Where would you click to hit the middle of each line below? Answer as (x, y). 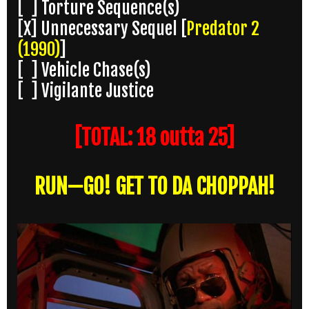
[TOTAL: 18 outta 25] (154, 138)
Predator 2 (223, 29)
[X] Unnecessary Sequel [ (102, 29)
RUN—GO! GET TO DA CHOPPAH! (154, 187)
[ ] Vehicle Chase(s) (84, 70)
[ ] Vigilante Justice (86, 91)
